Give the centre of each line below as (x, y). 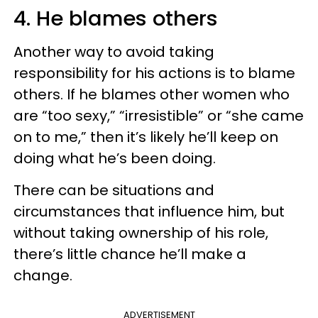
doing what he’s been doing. (115, 158)
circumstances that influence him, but (149, 211)
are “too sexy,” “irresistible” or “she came (159, 115)
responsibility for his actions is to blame (154, 73)
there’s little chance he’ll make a (130, 254)
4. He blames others (116, 18)
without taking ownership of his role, (141, 232)
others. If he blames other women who (152, 94)
